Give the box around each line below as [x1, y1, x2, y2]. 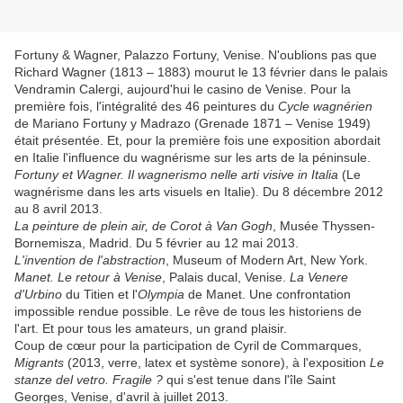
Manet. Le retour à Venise [14, 270, 162, 285]
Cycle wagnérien [278, 99, 372, 114]
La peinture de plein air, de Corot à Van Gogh [14, 219, 273, 234]
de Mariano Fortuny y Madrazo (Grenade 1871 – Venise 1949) [14, 116, 371, 131]
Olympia [138, 287, 184, 302]
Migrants [14, 355, 67, 371]
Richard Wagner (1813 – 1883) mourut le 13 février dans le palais [14, 65, 388, 80]
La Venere [290, 270, 348, 285]
